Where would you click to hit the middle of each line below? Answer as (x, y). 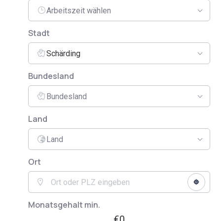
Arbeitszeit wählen (79, 10)
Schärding (63, 53)
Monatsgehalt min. (64, 205)
